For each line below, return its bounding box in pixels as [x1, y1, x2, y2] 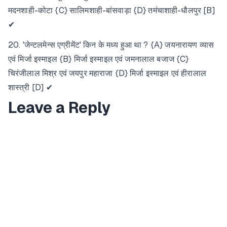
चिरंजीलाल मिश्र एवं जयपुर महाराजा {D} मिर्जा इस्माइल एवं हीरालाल [8, 68, 206, 78]
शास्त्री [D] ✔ [8, 83, 53, 92]
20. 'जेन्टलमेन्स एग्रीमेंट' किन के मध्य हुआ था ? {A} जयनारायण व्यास [8, 40, 214, 50]
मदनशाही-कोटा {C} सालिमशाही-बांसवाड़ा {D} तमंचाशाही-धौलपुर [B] [8, 6, 215, 15]
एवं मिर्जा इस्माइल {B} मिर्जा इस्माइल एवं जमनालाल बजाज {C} [8, 54, 189, 64]
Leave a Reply [8, 99, 111, 117]
